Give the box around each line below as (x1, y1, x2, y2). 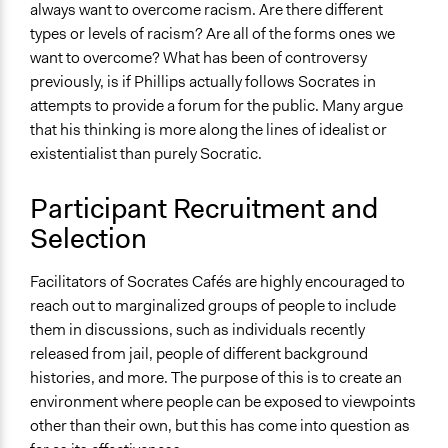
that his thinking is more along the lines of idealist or (30, 119, 387, 141)
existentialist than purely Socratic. (30, 143, 265, 165)
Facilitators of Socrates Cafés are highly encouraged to (30, 271, 405, 293)
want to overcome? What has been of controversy (30, 47, 367, 69)
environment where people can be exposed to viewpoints (30, 391, 416, 413)
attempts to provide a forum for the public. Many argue (30, 95, 403, 117)
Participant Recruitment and (30, 190, 378, 228)
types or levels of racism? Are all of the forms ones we (30, 23, 395, 45)
